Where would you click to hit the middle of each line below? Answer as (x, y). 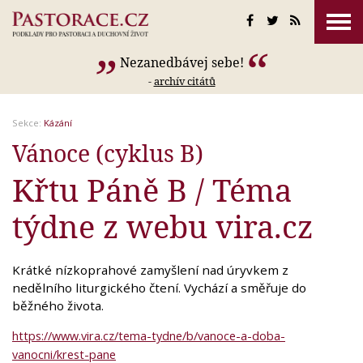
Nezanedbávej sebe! (181, 62)
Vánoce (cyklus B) (108, 153)
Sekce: (28, 123)
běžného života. (58, 305)
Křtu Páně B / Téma (152, 190)
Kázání (58, 123)
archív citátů (184, 81)
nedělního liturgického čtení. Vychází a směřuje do (159, 288)
